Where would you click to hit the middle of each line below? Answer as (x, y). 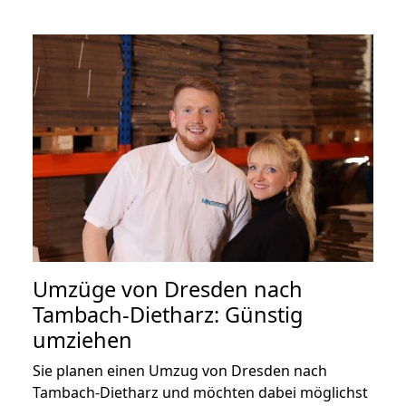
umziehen (82, 339)
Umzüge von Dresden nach (168, 289)
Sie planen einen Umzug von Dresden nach (180, 370)
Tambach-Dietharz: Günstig (168, 314)
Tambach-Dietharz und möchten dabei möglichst (200, 392)
